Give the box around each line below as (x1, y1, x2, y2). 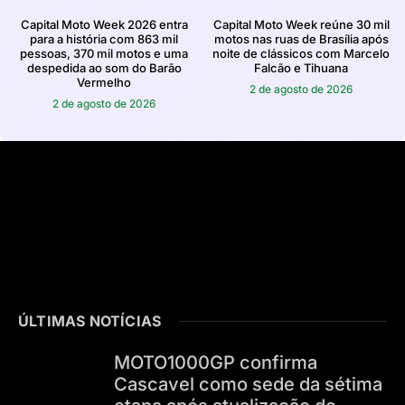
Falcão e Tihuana (254, 60, 348, 75)
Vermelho (77, 74, 131, 89)
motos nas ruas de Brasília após (213, 31, 389, 46)
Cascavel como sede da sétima (113, 372, 382, 395)
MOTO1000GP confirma (113, 351, 317, 373)
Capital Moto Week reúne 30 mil (212, 16, 390, 32)
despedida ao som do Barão (26, 60, 182, 75)
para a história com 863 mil (30, 31, 178, 46)
